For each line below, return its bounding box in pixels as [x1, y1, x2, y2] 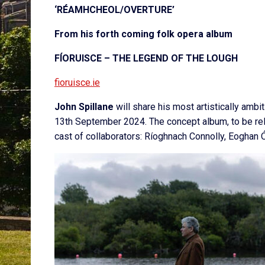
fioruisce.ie [54, 77, 100, 89]
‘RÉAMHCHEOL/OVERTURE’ [54, 4, 174, 16]
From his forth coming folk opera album [54, 28, 232, 40]
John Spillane [54, 101, 114, 113]
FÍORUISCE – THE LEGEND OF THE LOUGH [54, 53, 238, 64]
